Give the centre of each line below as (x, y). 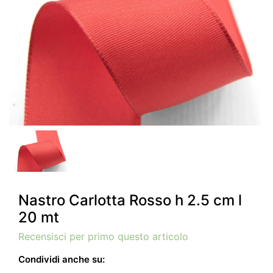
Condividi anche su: (62, 259)
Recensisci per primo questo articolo (103, 236)
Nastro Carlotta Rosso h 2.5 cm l (130, 200)
